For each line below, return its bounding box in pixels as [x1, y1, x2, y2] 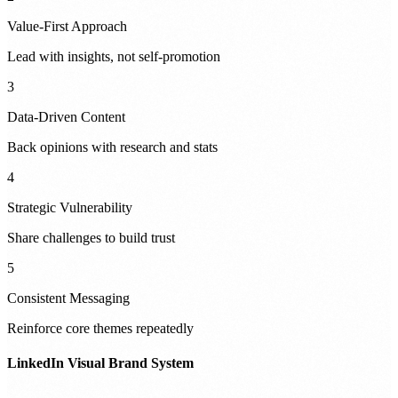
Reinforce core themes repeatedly [7, 320, 194, 336]
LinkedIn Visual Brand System [7, 355, 194, 371]
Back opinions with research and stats [7, 139, 218, 155]
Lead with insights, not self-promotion [7, 48, 220, 64]
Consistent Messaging [7, 290, 130, 306]
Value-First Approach [7, 18, 127, 34]
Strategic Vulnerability [7, 199, 132, 215]
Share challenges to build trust [7, 229, 175, 245]
